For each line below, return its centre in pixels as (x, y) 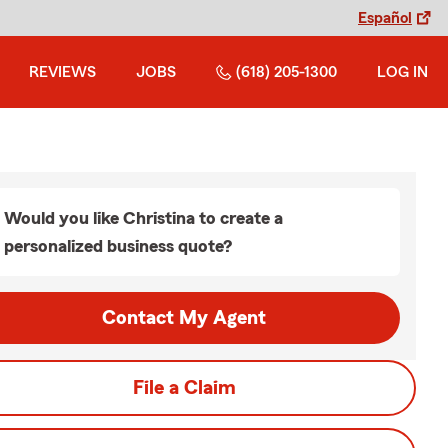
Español (385, 18)
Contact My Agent (184, 318)
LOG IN (402, 72)
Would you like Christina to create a (143, 218)
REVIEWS (62, 72)
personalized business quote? (118, 246)
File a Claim (184, 388)
